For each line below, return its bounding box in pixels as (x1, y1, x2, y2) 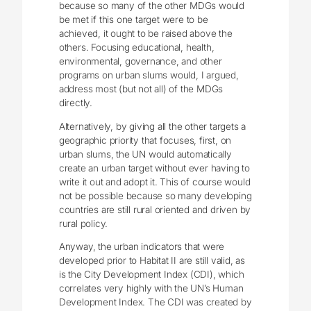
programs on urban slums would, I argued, (58, 69, 239, 81)
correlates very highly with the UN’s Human (58, 283, 244, 294)
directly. (58, 97, 92, 109)
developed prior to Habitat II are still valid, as (58, 255, 245, 267)
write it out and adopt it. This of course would (58, 176, 251, 187)
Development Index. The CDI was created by (58, 296, 252, 308)
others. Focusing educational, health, (58, 42, 215, 53)
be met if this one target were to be (58, 14, 208, 26)
